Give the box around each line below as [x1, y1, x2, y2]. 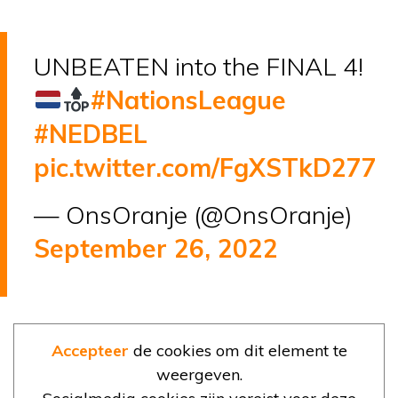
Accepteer [51, 339, 129, 361]
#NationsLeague [90, 84, 286, 115]
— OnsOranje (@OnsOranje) [34, 198, 353, 230]
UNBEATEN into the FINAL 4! [34, 50, 363, 82]
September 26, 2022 [34, 232, 278, 264]
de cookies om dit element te [128, 339, 347, 361]
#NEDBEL [34, 117, 147, 149]
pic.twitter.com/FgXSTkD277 [34, 151, 377, 183]
